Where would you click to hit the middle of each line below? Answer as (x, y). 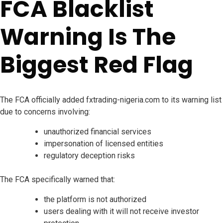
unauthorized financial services (98, 132)
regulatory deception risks (89, 156)
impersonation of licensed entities (104, 144)
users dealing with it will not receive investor (121, 212)
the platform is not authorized (95, 200)
